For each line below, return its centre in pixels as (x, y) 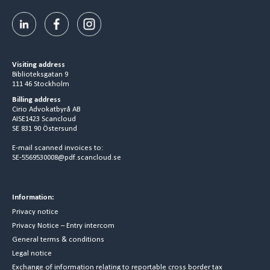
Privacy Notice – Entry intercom (63, 225)
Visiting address (39, 64)
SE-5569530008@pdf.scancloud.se (67, 157)
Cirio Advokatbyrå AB (46, 109)
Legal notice (32, 253)
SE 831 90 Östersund (45, 128)
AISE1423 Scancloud (44, 119)
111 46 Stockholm (41, 84)
